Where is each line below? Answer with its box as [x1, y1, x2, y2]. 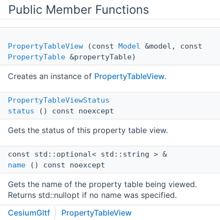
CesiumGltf [8, 208, 50, 218]
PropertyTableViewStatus [8, 96, 110, 105]
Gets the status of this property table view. [8, 125, 168, 136]
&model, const [140, 42, 202, 51]
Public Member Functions [8, 2, 149, 17]
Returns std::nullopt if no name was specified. [8, 190, 177, 200]
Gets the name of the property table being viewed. [8, 179, 197, 190]
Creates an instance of [8, 71, 94, 82]
